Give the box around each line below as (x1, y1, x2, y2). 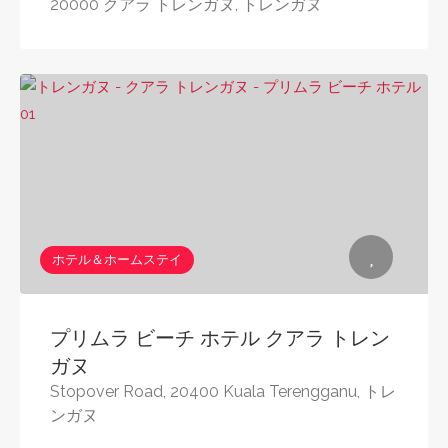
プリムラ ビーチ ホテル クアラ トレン (50, 326, 390, 350)
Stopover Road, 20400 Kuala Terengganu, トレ (50, 382, 396, 401)
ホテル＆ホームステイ (52, 252, 182, 267)
